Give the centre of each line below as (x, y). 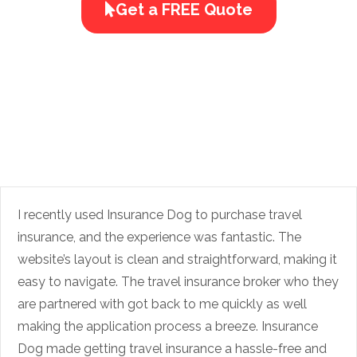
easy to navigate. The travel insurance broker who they (178, 281)
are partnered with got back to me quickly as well (162, 304)
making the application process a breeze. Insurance (168, 326)
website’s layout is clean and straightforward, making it (177, 259)
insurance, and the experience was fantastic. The (159, 237)
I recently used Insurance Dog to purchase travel (160, 214)
